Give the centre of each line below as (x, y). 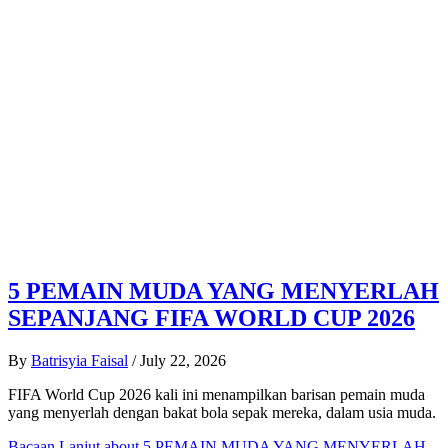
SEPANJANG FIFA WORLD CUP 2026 (211, 318)
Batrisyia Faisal (79, 360)
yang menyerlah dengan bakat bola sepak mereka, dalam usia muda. (224, 412)
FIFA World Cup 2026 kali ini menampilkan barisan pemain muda (216, 394)
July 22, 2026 (183, 360)
